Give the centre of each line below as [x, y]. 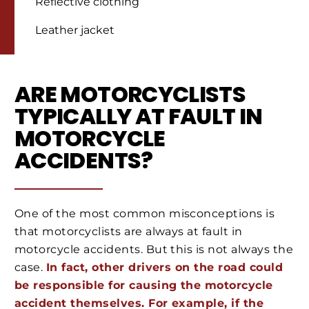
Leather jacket [76, 30]
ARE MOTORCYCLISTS [130, 94]
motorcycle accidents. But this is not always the [154, 250]
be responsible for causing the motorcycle [144, 286]
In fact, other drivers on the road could [165, 268]
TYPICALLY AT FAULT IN [139, 116]
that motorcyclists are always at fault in [129, 232]
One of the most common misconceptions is [145, 214]
